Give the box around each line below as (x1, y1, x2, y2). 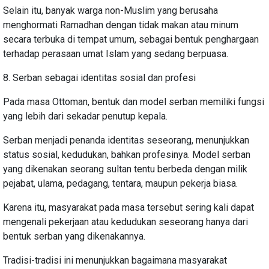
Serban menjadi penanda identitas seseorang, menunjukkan (3, 134, 249, 146)
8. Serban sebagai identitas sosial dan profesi (3, 71, 196, 83)
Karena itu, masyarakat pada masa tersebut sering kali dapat (3, 201, 254, 213)
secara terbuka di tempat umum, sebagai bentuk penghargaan (3, 33, 259, 45)
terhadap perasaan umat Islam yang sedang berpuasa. (3, 47, 231, 59)
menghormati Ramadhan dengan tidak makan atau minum (3, 19, 238, 31)
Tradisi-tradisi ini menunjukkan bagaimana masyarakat (3, 254, 227, 266)
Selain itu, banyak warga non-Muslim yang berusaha (3, 4, 218, 16)
